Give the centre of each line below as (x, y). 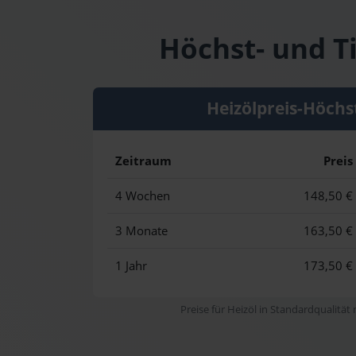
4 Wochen (143, 196)
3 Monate (141, 231)
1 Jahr (131, 266)
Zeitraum (143, 161)
